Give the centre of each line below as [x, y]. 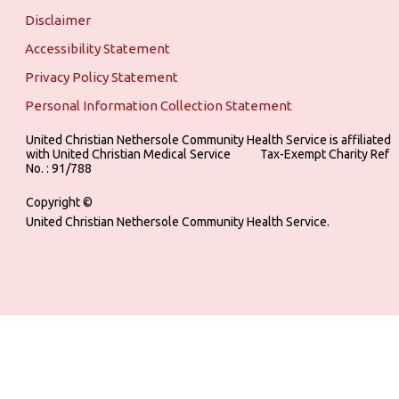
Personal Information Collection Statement [159, 105]
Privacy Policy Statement [102, 77]
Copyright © [59, 202]
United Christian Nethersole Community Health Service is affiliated [208, 139]
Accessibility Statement [98, 48]
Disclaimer [58, 20]
